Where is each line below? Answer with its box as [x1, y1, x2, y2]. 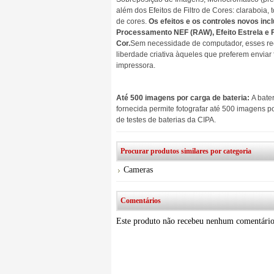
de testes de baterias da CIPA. [116, 116, 216, 124]
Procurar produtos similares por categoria [120, 147, 251, 155]
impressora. [116, 61, 155, 70]
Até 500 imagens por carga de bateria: [116, 94, 250, 102]
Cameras [124, 165, 153, 174]
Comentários [120, 196, 161, 205]
